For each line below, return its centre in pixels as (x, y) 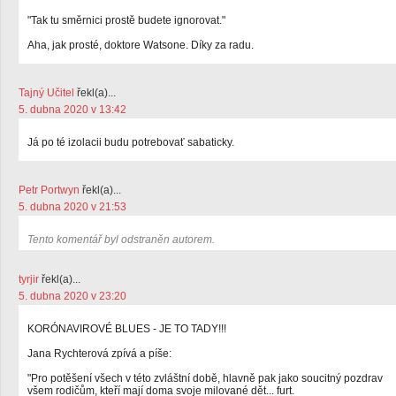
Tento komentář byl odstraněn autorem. (121, 240)
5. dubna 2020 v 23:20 (72, 296)
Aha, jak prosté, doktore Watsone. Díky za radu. (141, 45)
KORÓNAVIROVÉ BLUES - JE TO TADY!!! (127, 329)
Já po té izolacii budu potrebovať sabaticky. (131, 142)
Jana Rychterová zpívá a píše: (99, 354)
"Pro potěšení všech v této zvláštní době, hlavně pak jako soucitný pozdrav (205, 378)
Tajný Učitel (46, 93)
